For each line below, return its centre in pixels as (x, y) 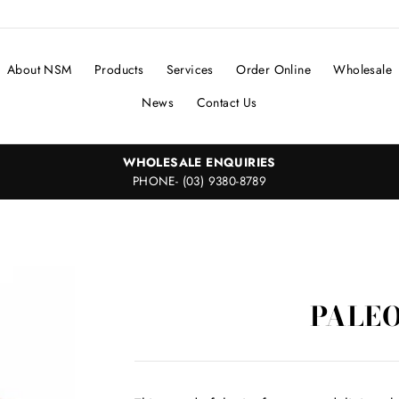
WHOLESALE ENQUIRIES (199, 162)
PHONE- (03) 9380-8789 (199, 181)
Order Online (274, 69)
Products (119, 69)
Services (190, 69)
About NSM (39, 69)
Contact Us (227, 102)
